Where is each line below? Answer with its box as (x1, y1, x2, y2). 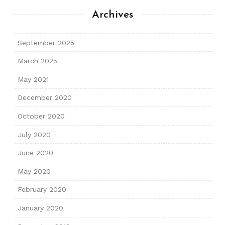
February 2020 (17, 185, 66, 194)
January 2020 (17, 204, 63, 212)
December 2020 (17, 93, 72, 102)
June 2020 (17, 149, 53, 157)
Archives (92, 10, 133, 21)
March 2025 (17, 57, 57, 65)
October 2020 (17, 112, 65, 121)
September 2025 (17, 38, 74, 47)
